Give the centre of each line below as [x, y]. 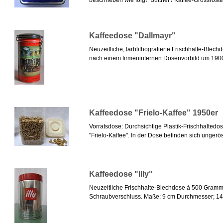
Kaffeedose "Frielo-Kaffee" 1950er [153, 113]
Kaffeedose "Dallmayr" [132, 36]
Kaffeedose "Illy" [121, 174]
